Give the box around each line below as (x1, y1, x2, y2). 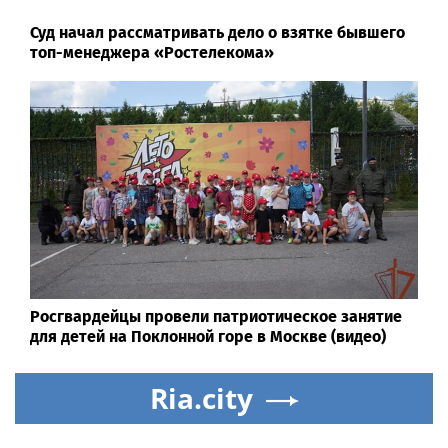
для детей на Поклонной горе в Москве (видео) (30, 326, 386, 346)
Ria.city (149, 378, 253, 417)
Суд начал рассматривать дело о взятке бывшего (30, 22, 405, 42)
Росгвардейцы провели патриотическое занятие (30, 306, 402, 326)
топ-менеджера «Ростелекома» (30, 42, 274, 62)
